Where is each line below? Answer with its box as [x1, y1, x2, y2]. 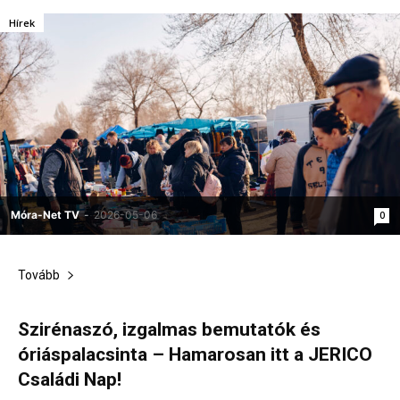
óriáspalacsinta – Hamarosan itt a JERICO [18, 343, 372, 365]
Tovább [18, 267, 60, 282]
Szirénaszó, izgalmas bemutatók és [18, 318, 321, 340]
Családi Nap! [18, 368, 121, 390]
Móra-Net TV [11, 207, 79, 221]
